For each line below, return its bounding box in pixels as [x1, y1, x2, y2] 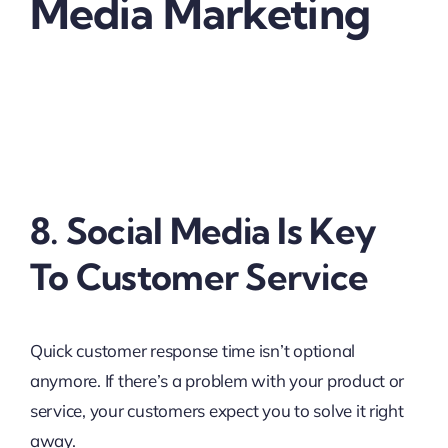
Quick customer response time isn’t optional [29, 340, 356, 362]
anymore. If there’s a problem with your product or [29, 370, 405, 392]
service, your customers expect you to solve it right [29, 400, 404, 422]
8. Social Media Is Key [29, 208, 377, 254]
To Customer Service [29, 254, 369, 300]
